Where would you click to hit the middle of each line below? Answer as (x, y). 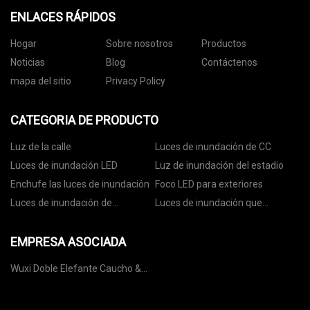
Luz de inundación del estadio (219, 166)
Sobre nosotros (139, 44)
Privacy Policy (135, 81)
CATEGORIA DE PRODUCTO (84, 120)
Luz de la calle (41, 147)
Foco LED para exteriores (209, 184)
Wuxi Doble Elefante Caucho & (22, 269)
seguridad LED (42, 219)
